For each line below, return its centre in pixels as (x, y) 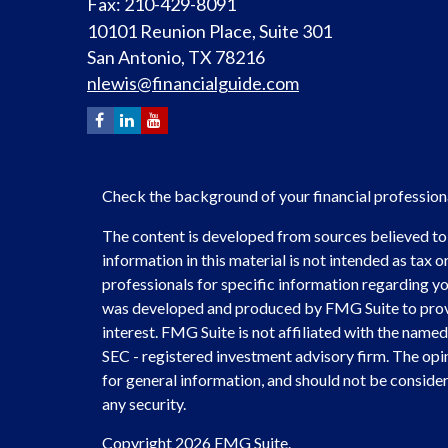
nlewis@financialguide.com (193, 82)
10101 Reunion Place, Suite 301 (209, 30)
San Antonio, (136, 56)
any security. (144, 403)
